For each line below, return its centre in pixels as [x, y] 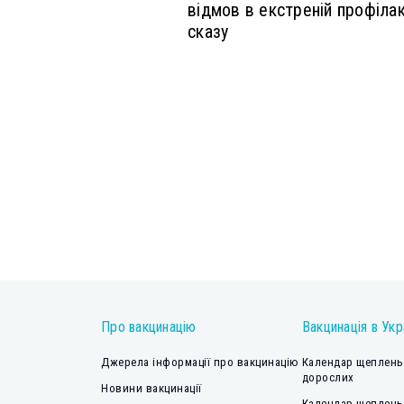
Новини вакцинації [151, 389]
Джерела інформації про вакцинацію [200, 363]
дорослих [328, 378]
